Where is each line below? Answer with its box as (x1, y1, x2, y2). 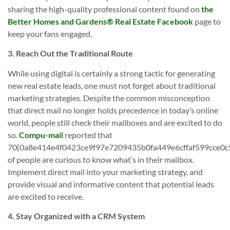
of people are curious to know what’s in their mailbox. (8, 154, 196, 164)
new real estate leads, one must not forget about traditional (8, 80, 216, 90)
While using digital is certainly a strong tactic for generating (8, 68, 215, 78)
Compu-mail (19, 129, 63, 140)
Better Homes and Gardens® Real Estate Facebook (8, 16, 193, 26)
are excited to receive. (8, 191, 84, 201)
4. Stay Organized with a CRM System (8, 211, 145, 221)
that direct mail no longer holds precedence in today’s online (8, 105, 218, 115)
